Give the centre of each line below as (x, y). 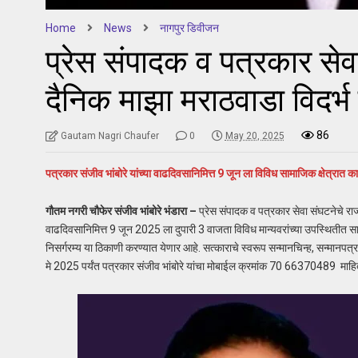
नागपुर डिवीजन (189, 28)
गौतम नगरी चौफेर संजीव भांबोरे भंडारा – (121, 211)
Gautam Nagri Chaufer (109, 135)
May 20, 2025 (255, 135)
